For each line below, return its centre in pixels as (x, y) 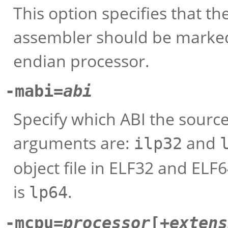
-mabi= (34, 91)
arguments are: (74, 142)
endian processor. (81, 61)
